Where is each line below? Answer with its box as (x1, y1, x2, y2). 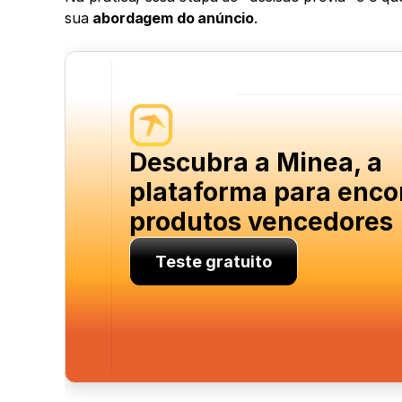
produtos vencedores (129, 206, 393, 238)
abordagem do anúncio (92, 9, 255, 28)
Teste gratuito (155, 252, 272, 272)
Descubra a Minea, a (129, 147, 382, 179)
